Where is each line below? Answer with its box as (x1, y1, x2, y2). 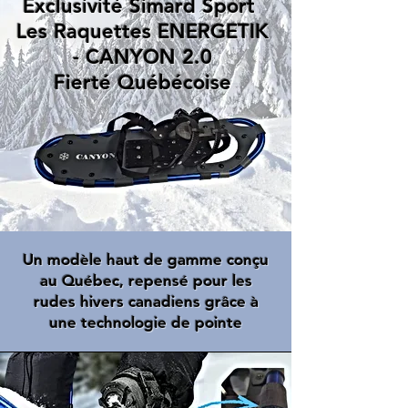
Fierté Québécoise (53, 70, 231, 96)
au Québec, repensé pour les (39, 271, 252, 291)
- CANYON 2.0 (72, 45, 212, 70)
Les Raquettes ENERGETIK (15, 19, 269, 45)
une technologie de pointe (49, 313, 242, 332)
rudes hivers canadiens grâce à (33, 292, 259, 311)
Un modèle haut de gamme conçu (23, 250, 269, 270)
